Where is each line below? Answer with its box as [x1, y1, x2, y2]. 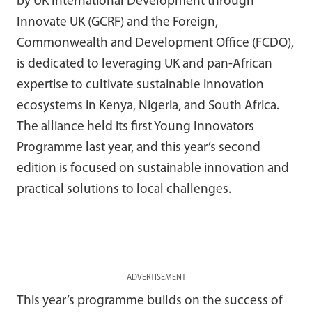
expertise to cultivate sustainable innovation [17, 78, 264, 92]
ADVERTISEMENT [126, 273, 186, 282]
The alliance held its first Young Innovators [17, 120, 254, 134]
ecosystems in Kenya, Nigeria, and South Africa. [17, 99, 279, 113]
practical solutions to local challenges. [17, 182, 231, 196]
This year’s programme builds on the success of [17, 294, 283, 308]
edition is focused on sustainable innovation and [17, 162, 289, 175]
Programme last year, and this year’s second [17, 141, 260, 155]
